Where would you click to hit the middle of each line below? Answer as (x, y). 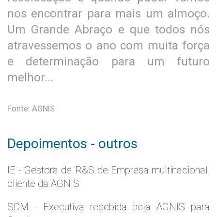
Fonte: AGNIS (31, 108)
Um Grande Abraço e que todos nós (108, 30)
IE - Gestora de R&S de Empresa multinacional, (108, 170)
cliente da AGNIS (43, 184)
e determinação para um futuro (108, 62)
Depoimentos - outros (72, 144)
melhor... (30, 77)
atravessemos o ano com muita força (108, 46)
